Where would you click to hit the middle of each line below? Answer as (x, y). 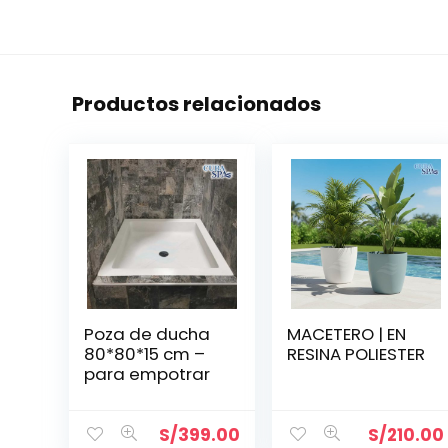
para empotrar (146, 374)
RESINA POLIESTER (356, 354)
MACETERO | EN (347, 334)
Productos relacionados (196, 104)
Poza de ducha (146, 334)
